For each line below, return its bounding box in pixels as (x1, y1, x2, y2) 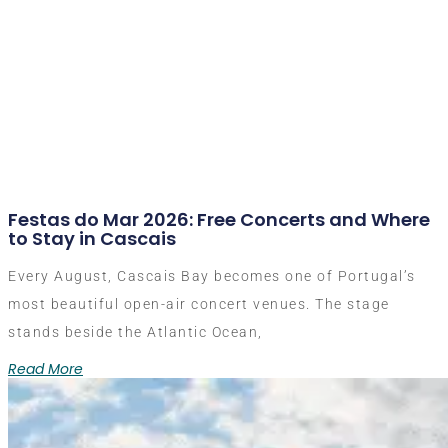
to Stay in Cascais (8, 225, 176, 251)
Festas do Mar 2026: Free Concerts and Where (8, 206, 430, 232)
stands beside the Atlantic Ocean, (8, 323, 263, 340)
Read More (8, 358, 83, 379)
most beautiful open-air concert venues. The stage (8, 295, 390, 312)
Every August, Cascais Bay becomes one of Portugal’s (8, 267, 416, 284)
